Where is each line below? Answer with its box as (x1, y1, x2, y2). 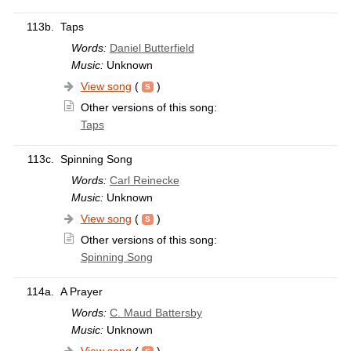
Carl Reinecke (109, 174, 179, 187)
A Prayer (60, 285, 103, 299)
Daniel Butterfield (109, 42, 194, 55)
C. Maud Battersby (109, 306, 202, 320)
